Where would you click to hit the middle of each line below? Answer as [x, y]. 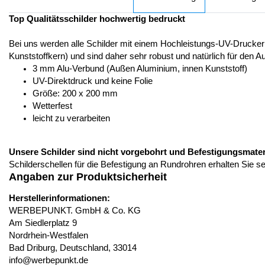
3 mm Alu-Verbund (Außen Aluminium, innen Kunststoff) [140, 69]
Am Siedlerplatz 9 [43, 223]
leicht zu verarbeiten [71, 118]
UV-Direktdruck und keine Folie [93, 81]
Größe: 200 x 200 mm [75, 93]
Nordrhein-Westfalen [49, 235]
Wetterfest [52, 106]
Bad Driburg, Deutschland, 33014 [73, 248]
